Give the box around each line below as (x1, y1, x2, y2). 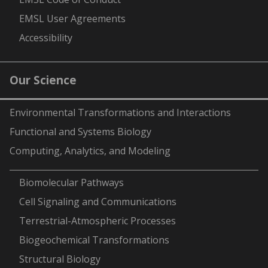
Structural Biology (19, 252, 100, 266)
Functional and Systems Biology (10, 124, 151, 138)
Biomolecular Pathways (19, 176, 124, 190)
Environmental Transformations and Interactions (10, 105, 231, 119)
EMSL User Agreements (19, 11, 126, 25)
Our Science (10, 72, 77, 88)
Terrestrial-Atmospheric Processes (19, 214, 176, 228)
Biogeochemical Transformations (19, 233, 169, 247)
